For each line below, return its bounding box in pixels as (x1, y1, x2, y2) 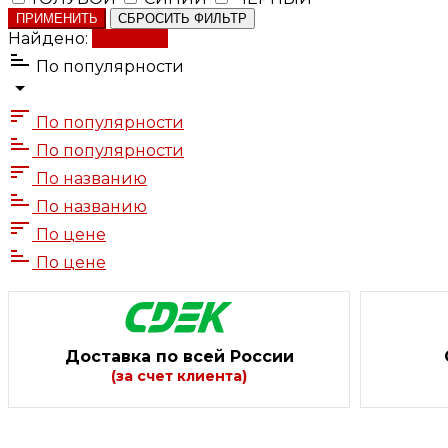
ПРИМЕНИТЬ (16, 10, 98, 26)
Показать (92, 28, 168, 48)
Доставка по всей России (64, 346, 294, 366)
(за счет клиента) (111, 366, 247, 385)
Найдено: (8, 28, 92, 48)
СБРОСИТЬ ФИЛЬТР (118, 10, 247, 26)
